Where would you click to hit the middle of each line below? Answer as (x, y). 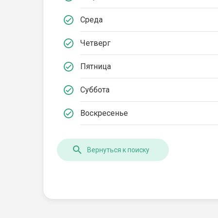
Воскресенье (104, 113)
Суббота (95, 90)
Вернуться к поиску (118, 150)
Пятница (96, 66)
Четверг (95, 43)
